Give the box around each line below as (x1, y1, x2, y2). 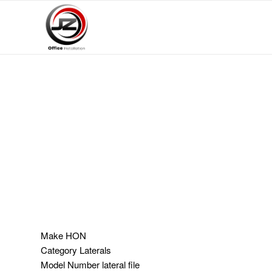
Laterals (77, 243, 111, 256)
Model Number (41, 257, 100, 271)
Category (41, 243, 77, 256)
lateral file (100, 257, 140, 271)
